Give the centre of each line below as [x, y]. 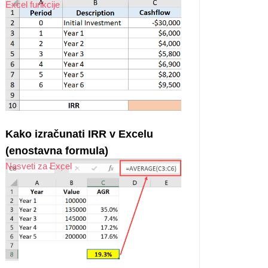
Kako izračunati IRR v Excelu [79, 134]
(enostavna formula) [57, 150]
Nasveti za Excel [39, 166]
